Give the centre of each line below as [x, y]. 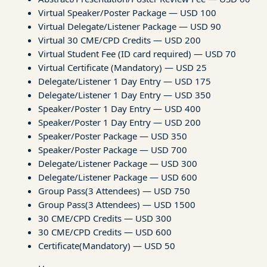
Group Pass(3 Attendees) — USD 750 [114, 190]
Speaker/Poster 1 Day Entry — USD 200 [119, 122]
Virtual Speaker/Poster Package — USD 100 [127, 12]
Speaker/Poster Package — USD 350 [113, 136]
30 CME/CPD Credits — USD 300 [105, 218]
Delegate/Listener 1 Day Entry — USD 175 [125, 81]
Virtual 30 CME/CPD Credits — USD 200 [119, 40]
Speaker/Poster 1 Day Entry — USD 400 [119, 108]
